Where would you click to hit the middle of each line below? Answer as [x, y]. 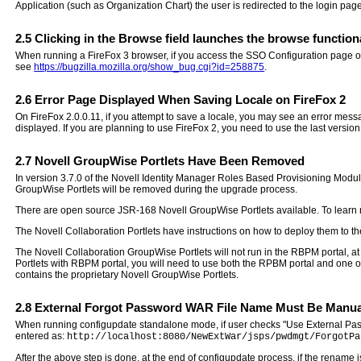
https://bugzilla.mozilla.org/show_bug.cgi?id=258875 [149, 66]
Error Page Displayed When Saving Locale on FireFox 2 [189, 99]
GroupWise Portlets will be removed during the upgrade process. [157, 189]
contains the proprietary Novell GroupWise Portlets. [127, 274]
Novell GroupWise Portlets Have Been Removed [168, 160]
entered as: [41, 336]
